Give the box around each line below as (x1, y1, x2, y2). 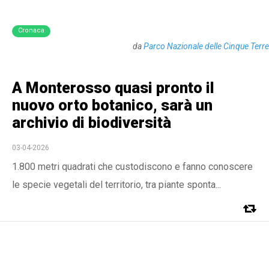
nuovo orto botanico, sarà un (12, 97, 213, 114)
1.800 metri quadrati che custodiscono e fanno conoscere (12, 161, 253, 172)
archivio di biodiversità (12, 114, 171, 131)
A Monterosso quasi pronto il (12, 79, 214, 97)
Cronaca (18, 26, 44, 34)
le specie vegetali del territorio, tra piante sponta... (12, 179, 221, 190)
